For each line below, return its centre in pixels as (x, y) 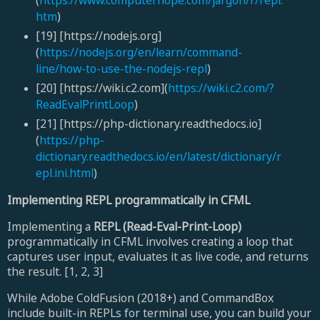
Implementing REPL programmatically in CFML (129, 200)
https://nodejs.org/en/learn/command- (140, 52)
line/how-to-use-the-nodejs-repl (121, 69)
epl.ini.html (64, 173)
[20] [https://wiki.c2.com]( (101, 88)
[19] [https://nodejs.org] (98, 36)
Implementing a (50, 226)
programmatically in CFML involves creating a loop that (150, 241)
